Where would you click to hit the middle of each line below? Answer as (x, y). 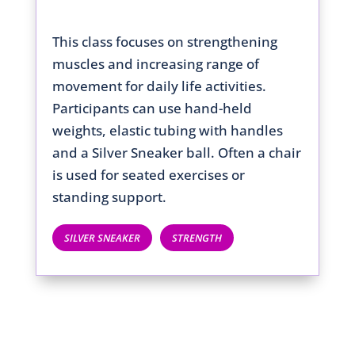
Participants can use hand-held (152, 109)
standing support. (109, 197)
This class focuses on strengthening (164, 42)
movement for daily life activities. (159, 86)
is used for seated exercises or (148, 175)
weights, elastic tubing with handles (167, 131)
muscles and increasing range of (155, 64)
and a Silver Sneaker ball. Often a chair (176, 153)
